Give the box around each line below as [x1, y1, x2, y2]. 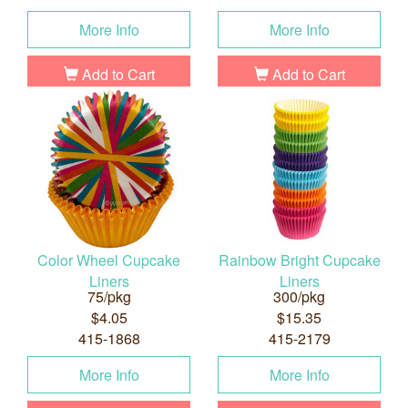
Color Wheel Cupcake [37, 250, 180, 271]
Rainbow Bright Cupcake [218, 250, 381, 271]
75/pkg [87, 286, 131, 308]
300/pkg [273, 286, 325, 308]
